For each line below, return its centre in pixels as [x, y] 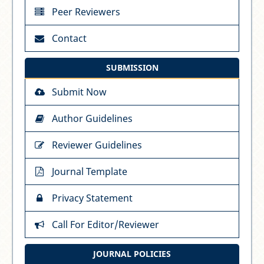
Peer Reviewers [86, 12]
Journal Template [90, 172]
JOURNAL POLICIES [132, 254]
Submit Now [80, 92]
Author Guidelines [93, 119]
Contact [70, 39]
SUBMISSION [132, 68]
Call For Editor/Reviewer [106, 225]
